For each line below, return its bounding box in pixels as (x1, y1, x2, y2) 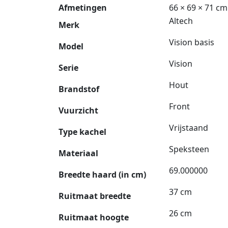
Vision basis (169, 36, 214, 48)
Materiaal (59, 147, 98, 159)
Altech (169, 15, 193, 26)
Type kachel (59, 126, 106, 137)
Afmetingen (59, 2, 107, 13)
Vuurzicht (59, 104, 98, 116)
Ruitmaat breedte (59, 190, 131, 202)
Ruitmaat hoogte (59, 211, 129, 223)
